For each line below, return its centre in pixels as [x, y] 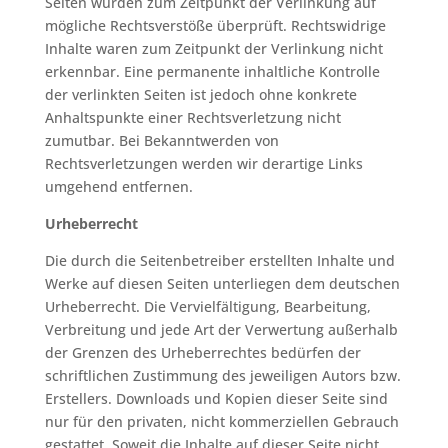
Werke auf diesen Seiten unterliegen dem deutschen [222, 283]
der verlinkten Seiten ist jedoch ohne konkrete [200, 94]
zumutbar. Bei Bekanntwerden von [161, 140]
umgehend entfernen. [118, 186]
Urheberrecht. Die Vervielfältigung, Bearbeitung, [207, 306]
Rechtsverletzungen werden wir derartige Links [203, 163]
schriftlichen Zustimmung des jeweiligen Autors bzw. [222, 375]
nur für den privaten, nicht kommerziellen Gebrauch [221, 421]
